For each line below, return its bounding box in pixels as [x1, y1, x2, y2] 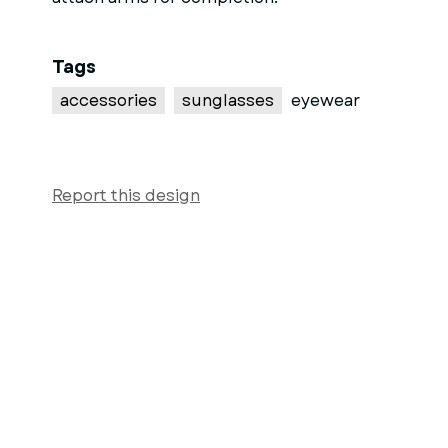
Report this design [52, 184, 200, 207]
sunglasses [182, 89, 274, 112]
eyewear [291, 89, 360, 112]
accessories [60, 89, 157, 112]
